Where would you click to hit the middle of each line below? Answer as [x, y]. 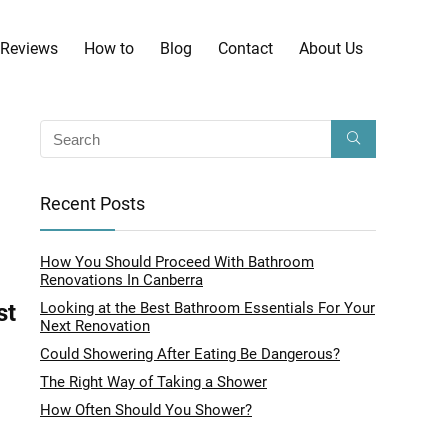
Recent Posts [92, 204]
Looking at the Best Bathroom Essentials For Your [207, 308]
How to [109, 49]
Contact [245, 49]
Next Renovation [95, 326]
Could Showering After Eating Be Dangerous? [190, 354]
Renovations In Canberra [121, 280]
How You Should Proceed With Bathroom [177, 262]
